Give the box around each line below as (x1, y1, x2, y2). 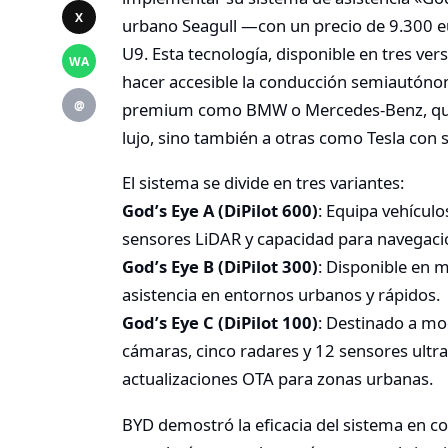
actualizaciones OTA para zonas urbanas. (122, 367, 433, 391)
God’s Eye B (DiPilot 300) (122, 255, 318, 279)
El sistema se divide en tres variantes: (122, 171, 404, 195)
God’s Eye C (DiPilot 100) (122, 311, 318, 335)
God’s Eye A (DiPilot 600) (122, 199, 318, 223)
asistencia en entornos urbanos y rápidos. (122, 283, 440, 307)
